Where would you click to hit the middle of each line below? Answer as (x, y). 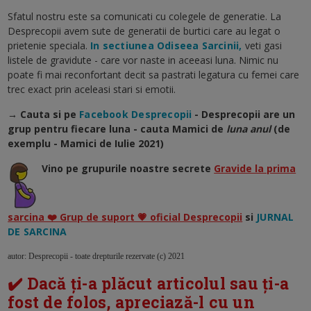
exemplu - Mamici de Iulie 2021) (86, 143)
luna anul (249, 128)
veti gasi (262, 45)
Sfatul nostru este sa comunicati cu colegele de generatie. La (145, 16)
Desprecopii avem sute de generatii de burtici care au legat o (144, 31)
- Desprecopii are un (244, 114)
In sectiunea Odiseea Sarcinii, (166, 45)
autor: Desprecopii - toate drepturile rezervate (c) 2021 (96, 256)
